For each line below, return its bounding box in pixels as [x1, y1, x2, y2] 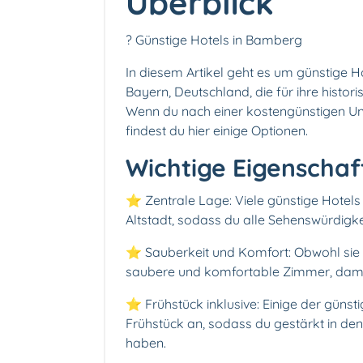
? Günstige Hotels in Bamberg [126, 32, 302, 49]
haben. [126, 335, 166, 352]
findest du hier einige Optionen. [126, 122, 308, 139]
